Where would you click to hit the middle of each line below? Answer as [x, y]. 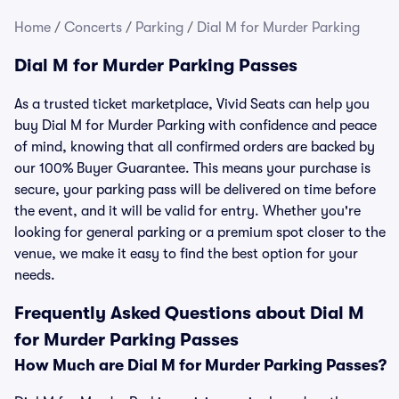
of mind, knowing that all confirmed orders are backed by [195, 147]
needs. [35, 275]
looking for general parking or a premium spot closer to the [200, 232]
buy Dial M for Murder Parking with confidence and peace [195, 126]
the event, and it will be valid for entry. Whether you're [187, 211]
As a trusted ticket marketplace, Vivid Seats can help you [192, 104]
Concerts [93, 28]
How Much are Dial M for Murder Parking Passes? [200, 365]
